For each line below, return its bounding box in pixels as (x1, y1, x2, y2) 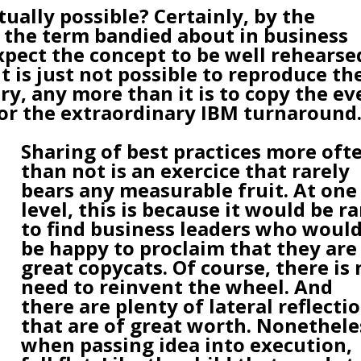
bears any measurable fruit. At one (21, 176, 358, 203)
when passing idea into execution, (21, 330, 353, 358)
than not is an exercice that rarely (21, 156, 351, 184)
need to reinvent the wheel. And (21, 272, 334, 300)
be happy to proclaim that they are (21, 234, 358, 261)
